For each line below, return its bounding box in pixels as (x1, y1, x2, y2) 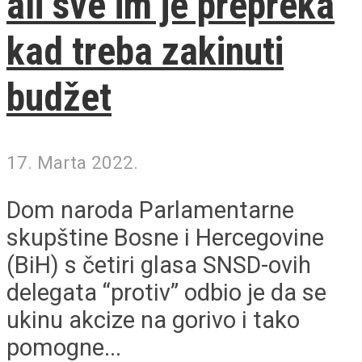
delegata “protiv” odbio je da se (6, 279, 326, 307)
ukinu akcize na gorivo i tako (6, 306, 300, 335)
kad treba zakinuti (6, 27, 284, 74)
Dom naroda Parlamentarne (6, 196, 294, 225)
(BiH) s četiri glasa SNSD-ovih (6, 251, 311, 280)
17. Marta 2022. (6, 152, 138, 174)
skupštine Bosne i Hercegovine (6, 224, 324, 252)
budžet (6, 74, 112, 120)
